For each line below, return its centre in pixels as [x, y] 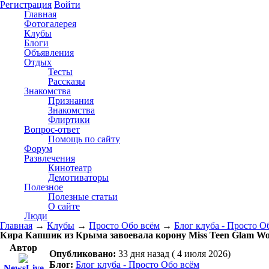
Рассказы [67, 81]
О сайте [64, 206]
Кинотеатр [70, 168]
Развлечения [50, 158]
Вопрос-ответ [52, 129]
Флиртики [69, 120]
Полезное [44, 187]
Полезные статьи [83, 197]
